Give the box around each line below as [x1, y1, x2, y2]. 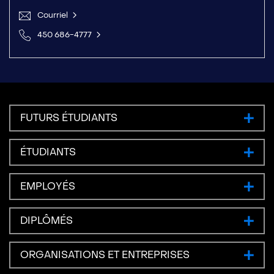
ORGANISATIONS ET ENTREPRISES [20, 248, 190, 261]
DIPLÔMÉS [20, 213, 73, 227]
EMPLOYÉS [20, 179, 75, 193]
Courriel [37, 9, 68, 20]
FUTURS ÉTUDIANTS [20, 111, 117, 124]
